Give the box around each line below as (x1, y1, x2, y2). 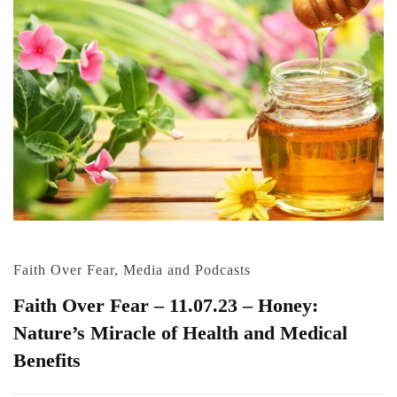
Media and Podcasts (123, 261, 251, 277)
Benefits (13, 348, 81, 371)
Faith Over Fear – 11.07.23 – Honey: (13, 293, 318, 316)
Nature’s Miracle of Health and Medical (13, 321, 347, 344)
